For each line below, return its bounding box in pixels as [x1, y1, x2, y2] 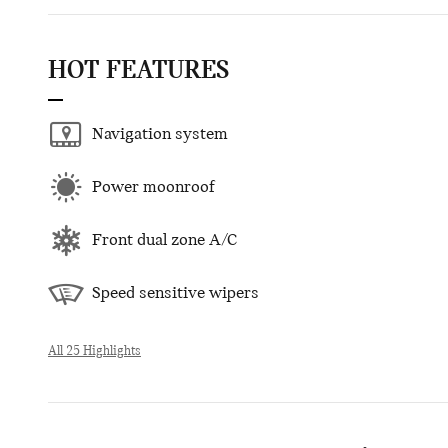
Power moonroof [92, 177, 215, 197]
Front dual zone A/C [92, 230, 237, 250]
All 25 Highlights [48, 345, 141, 359]
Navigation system [92, 124, 228, 144]
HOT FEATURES [48, 58, 229, 86]
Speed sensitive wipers [92, 283, 259, 303]
